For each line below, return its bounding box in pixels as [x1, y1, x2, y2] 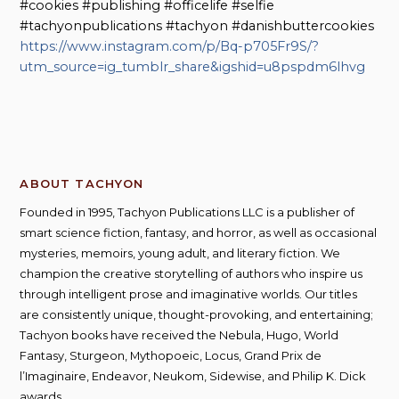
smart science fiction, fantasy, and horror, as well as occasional [20, 225, 378, 240]
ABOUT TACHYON [20, 176, 144, 191]
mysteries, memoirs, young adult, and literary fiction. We [20, 246, 341, 261]
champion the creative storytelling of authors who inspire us [20, 266, 363, 281]
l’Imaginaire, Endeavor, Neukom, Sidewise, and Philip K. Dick [20, 369, 367, 384]
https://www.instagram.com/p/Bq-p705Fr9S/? [20, 38, 320, 55]
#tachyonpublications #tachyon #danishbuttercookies [20, 18, 375, 35]
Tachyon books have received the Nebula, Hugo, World [20, 328, 339, 343]
